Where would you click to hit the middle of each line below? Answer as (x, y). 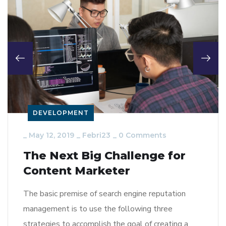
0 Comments (143, 135)
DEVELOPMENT (61, 113)
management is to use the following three (98, 209)
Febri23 (96, 135)
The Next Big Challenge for (104, 156)
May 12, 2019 (51, 135)
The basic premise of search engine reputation (104, 194)
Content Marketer (77, 171)
